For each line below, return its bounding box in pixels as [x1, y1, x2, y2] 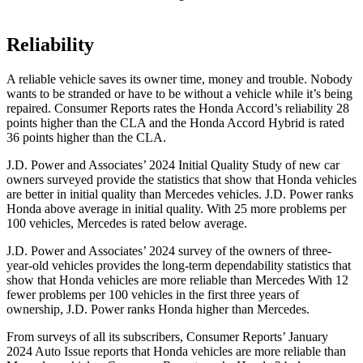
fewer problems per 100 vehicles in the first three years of [6, 288, 299, 302]
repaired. [6, 101, 54, 116]
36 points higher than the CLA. [6, 130, 166, 145]
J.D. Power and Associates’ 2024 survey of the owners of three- [6, 244, 331, 258]
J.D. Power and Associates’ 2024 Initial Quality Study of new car [6, 158, 340, 173]
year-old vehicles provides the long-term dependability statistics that [6, 258, 351, 273]
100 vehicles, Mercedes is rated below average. [6, 216, 247, 231]
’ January [282, 330, 328, 344]
